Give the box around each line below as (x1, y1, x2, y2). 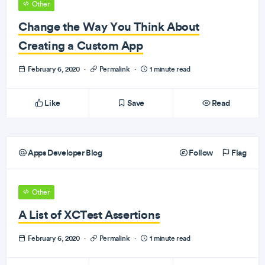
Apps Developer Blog (26, 147, 102, 158)
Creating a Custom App (18, 38, 143, 53)
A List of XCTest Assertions (18, 207, 160, 222)
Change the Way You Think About (18, 19, 200, 34)
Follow (187, 147, 213, 158)
